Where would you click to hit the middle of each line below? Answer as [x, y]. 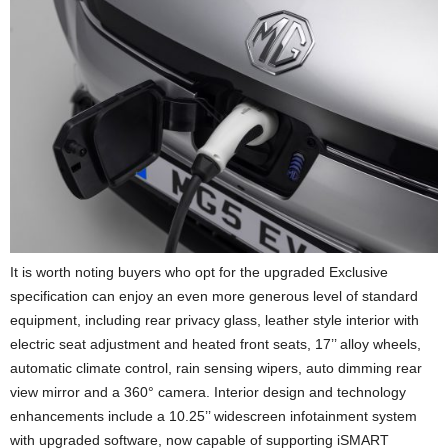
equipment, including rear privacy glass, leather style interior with [214, 319]
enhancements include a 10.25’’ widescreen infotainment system [213, 415]
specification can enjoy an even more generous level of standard [214, 295]
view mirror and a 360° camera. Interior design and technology [208, 391]
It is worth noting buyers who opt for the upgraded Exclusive [199, 271]
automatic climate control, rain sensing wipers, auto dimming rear [216, 367]
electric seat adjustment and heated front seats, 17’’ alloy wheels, [215, 343]
